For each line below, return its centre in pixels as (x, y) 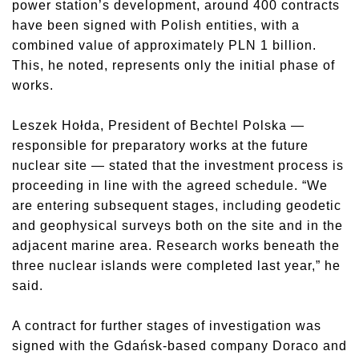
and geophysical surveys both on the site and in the (177, 226)
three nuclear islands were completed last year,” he (176, 266)
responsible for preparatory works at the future (160, 145)
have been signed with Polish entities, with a (156, 25)
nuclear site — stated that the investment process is (178, 165)
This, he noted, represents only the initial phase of (173, 65)
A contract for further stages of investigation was (167, 326)
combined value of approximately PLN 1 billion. (164, 45)
